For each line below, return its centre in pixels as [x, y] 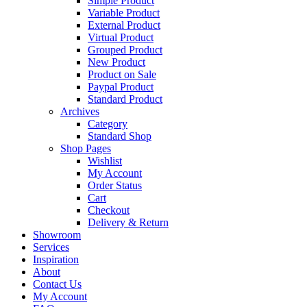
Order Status [115, 185]
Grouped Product [125, 50]
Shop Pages [86, 148]
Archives [80, 111]
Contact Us [57, 284]
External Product [124, 25]
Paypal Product [121, 87]
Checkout [109, 210]
